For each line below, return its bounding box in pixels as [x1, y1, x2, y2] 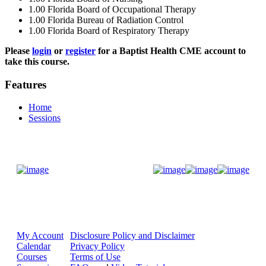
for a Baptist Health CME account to [96, 46, 246, 56]
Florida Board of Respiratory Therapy [47, 26, 189, 36]
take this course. [5, 56, 69, 66]
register [65, 46, 96, 56]
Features [5, 78, 46, 91]
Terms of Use [70, 252, 121, 262]
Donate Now [82, 165, 128, 175]
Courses [17, 252, 47, 262]
